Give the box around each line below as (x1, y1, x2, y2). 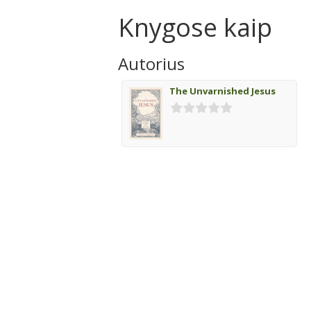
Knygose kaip (118, 10, 272, 44)
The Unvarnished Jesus (169, 85, 276, 97)
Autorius (118, 52, 185, 75)
